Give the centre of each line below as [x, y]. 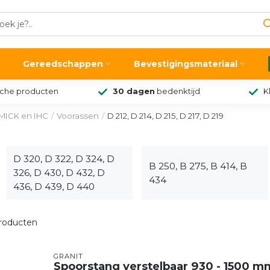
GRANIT [68, 256]
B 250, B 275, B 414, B [198, 166]
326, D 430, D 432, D [59, 173]
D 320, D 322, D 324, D [64, 159]
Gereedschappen [63, 64]
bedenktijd [177, 91]
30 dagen [133, 91]
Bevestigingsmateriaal [186, 64]
